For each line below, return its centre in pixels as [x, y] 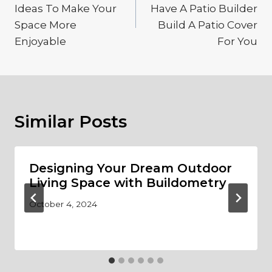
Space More [46, 25]
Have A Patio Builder [204, 8]
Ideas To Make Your [66, 8]
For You [237, 41]
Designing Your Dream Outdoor [131, 168]
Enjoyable [40, 41]
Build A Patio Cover [208, 25]
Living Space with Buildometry [128, 182]
